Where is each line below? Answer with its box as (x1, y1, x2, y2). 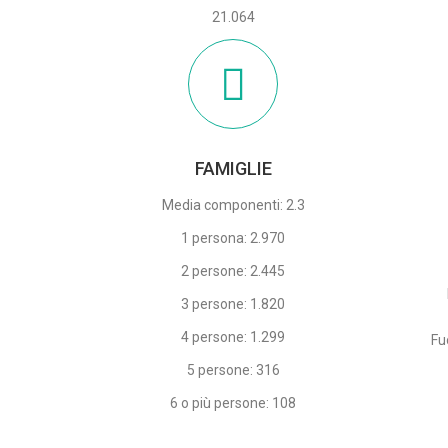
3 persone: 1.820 (181, 296, 286, 313)
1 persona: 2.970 (181, 230, 286, 247)
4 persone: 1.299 (181, 329, 286, 346)
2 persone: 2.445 (181, 263, 286, 280)
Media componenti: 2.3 (161, 197, 305, 214)
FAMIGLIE (194, 158, 272, 180)
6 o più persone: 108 (170, 395, 297, 412)
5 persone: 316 (186, 362, 280, 379)
